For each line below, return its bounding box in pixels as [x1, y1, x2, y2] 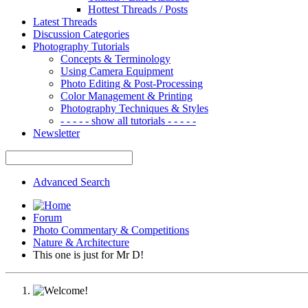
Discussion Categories [33, 27, 129, 40]
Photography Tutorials [33, 40, 129, 52]
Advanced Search [33, 175, 110, 188]
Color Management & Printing [60, 89, 192, 102]
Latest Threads [33, 15, 97, 27]
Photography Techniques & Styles [60, 102, 208, 114]
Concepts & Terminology [60, 52, 170, 65]
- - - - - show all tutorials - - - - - [60, 114, 196, 126]
